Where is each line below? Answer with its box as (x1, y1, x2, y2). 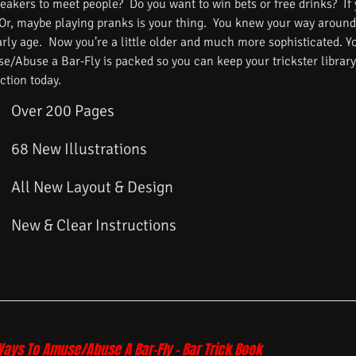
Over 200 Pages (11, 101, 115, 122)
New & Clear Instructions (11, 215, 177, 236)
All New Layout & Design (11, 177, 174, 198)
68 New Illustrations (11, 139, 148, 160)
